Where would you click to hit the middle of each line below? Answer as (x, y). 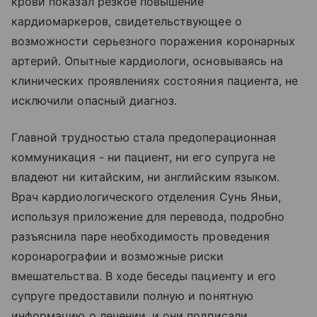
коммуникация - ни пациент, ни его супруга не (144, 157)
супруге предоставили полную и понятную (132, 295)
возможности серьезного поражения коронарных (154, 41)
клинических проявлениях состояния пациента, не (155, 80)
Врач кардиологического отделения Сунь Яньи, (146, 196)
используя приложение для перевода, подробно (148, 216)
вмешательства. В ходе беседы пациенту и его (144, 276)
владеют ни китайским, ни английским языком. (146, 177)
